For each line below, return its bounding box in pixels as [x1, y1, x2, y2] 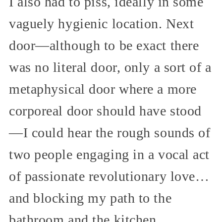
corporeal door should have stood [9, 103, 202, 119]
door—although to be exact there [9, 38, 199, 54]
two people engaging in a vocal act [9, 147, 210, 163]
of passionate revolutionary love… [9, 168, 210, 184]
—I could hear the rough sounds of [9, 125, 211, 141]
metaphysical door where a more [9, 81, 197, 97]
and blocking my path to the [9, 190, 172, 206]
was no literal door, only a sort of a [9, 59, 212, 75]
